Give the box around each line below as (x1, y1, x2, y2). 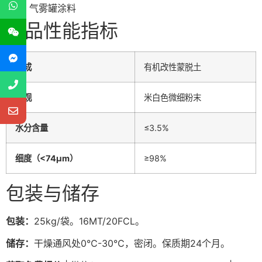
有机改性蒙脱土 (144, 61, 201, 72)
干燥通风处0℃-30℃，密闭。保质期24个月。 (34, 237, 230, 250)
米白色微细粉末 (144, 92, 201, 102)
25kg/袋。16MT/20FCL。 (34, 215, 144, 227)
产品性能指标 (6, 19, 118, 42)
